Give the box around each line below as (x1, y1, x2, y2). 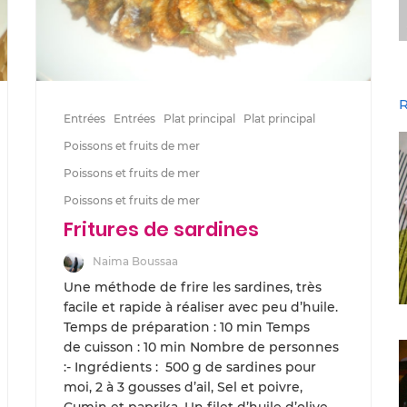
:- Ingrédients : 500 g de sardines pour (64, 358, 316, 375)
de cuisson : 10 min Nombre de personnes (64, 338, 339, 355)
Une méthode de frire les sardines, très (64, 278, 322, 295)
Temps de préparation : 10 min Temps (64, 318, 310, 335)
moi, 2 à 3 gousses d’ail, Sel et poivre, (64, 378, 303, 395)
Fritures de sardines (64, 215, 259, 243)
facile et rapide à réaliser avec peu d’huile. (64, 298, 342, 315)
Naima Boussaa (93, 253, 178, 268)
